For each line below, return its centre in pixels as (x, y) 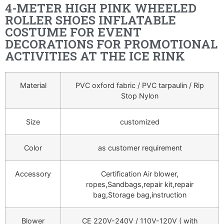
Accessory (33, 174)
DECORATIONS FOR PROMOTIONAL (111, 44)
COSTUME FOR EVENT (73, 32)
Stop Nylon (140, 96)
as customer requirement (140, 148)
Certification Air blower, (140, 174)
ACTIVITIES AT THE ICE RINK (95, 56)
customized (140, 122)
